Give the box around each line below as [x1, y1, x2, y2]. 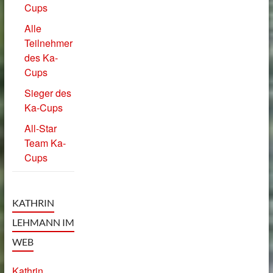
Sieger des [24, 85, 71, 100]
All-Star [24, 121, 57, 135]
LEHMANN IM [12, 216, 74, 228]
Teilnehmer [24, 35, 73, 50]
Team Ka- [24, 135, 66, 150]
